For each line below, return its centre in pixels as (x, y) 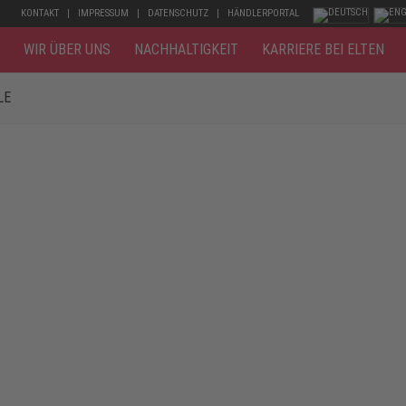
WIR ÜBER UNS (67, 49)
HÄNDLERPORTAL (263, 13)
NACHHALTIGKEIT (186, 49)
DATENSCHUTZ (178, 13)
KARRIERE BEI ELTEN (323, 49)
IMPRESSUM (103, 13)
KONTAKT (40, 13)
